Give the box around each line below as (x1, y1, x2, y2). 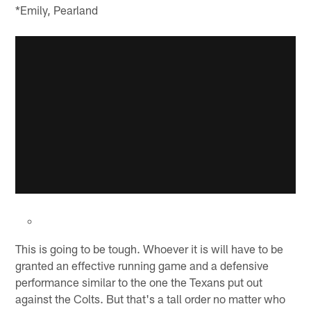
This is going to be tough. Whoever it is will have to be (15, 241, 284, 255)
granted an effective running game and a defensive (15, 258, 269, 272)
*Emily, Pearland (15, 3, 99, 17)
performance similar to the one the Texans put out (15, 274, 263, 289)
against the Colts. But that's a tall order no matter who (15, 291, 286, 305)
